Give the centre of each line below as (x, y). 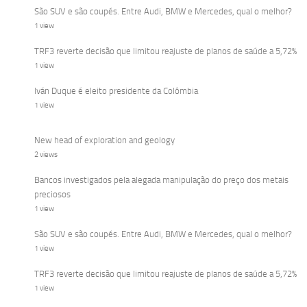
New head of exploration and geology (105, 140)
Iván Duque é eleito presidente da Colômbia (116, 91)
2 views (46, 155)
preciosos (52, 195)
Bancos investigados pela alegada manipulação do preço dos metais (161, 180)
